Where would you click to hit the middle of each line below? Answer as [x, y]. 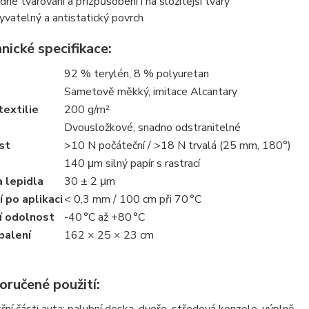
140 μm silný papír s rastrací [132, 164]
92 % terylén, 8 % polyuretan [136, 74]
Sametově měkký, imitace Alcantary [150, 92]
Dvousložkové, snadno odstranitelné [152, 128]
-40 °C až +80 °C [104, 218]
